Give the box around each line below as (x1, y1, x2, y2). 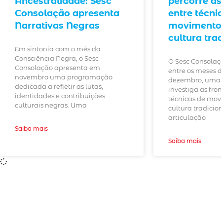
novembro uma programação (15, 73, 112, 81)
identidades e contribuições (15, 92, 105, 100)
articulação (168, 113, 206, 122)
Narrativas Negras (15, 20, 100, 32)
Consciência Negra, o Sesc (15, 54, 99, 63)
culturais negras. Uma (15, 101, 87, 110)
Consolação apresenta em (15, 64, 100, 72)
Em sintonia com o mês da (15, 45, 101, 53)
